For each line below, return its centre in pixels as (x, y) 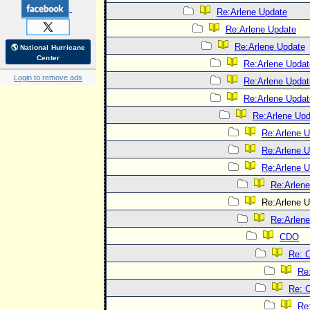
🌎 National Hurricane (48, 47)
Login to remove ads (48, 77)
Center (48, 58)
